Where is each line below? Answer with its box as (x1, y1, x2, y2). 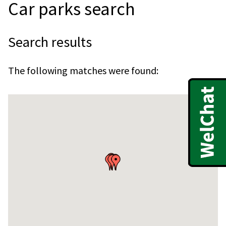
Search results (8, 32, 92, 51)
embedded (8, 102, 43, 112)
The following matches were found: (8, 64, 158, 77)
